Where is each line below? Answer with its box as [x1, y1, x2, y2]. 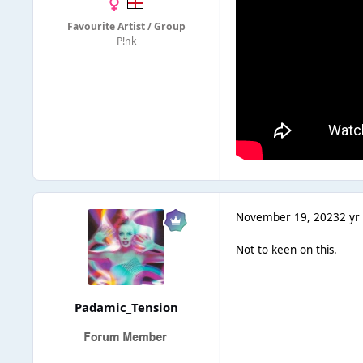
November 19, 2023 [236, 209, 340, 224]
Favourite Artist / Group [66, 19, 186, 34]
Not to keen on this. [236, 242, 338, 258]
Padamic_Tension [74, 299, 178, 316]
